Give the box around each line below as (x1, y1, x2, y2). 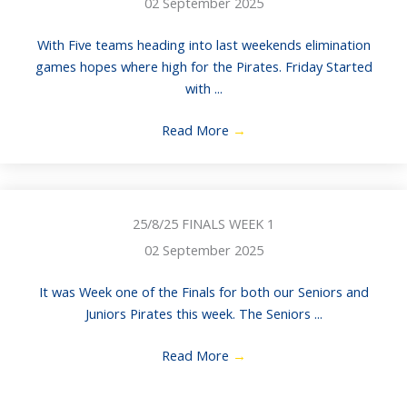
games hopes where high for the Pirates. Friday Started (35, 57, 372, 76)
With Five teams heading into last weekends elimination (36, 35, 371, 55)
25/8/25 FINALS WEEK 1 (133, 214, 274, 233)
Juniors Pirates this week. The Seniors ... (84, 304, 323, 323)
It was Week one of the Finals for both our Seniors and (38, 283, 369, 302)
